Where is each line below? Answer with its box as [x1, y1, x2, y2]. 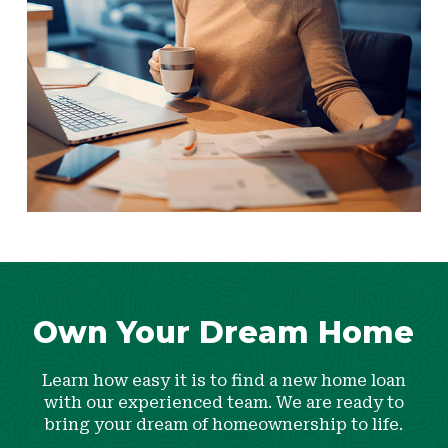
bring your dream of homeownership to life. [44, 414, 404, 434]
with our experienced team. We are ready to [43, 392, 404, 412]
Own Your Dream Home [33, 313, 415, 351]
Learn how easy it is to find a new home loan [41, 370, 406, 390]
